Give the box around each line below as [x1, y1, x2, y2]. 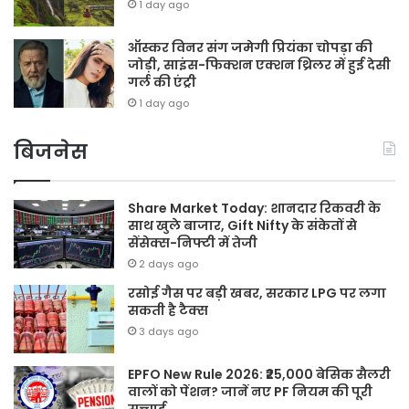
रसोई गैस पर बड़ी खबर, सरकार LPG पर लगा [128, 284, 386, 303]
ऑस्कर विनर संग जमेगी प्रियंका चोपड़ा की [128, 38, 372, 58]
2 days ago [139, 257, 198, 272]
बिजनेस [14, 138, 88, 167]
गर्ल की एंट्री [128, 73, 196, 92]
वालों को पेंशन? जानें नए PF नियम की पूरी [128, 383, 372, 402]
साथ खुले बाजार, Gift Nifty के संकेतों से [128, 216, 357, 236]
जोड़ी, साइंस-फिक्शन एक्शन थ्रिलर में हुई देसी [128, 56, 391, 75]
